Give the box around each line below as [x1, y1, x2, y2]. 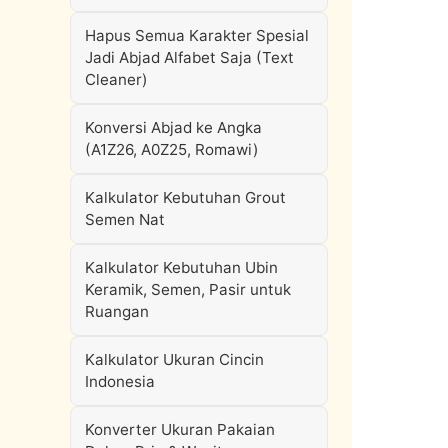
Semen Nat [85, 210, 165, 229]
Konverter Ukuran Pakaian [85, 420, 275, 439]
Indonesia [85, 372, 155, 391]
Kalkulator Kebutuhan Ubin [85, 258, 278, 277]
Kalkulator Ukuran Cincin [85, 350, 264, 369]
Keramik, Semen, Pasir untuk [85, 280, 291, 299]
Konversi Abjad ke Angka [85, 118, 262, 137]
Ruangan [85, 302, 149, 321]
